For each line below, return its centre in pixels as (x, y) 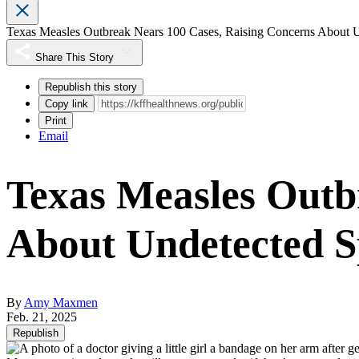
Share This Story (75, 58)
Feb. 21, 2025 (42, 317)
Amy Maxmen (61, 303)
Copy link (67, 104)
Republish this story (91, 87)
